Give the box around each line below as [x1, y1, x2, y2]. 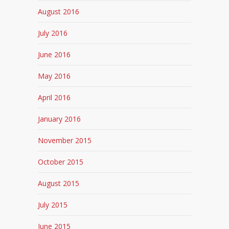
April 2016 [38, 93, 71, 103]
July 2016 [38, 28, 67, 38]
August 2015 [38, 178, 79, 189]
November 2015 [38, 135, 91, 146]
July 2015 [38, 200, 67, 210]
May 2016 [38, 71, 71, 81]
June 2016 [38, 50, 71, 60]
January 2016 [38, 114, 81, 124]
